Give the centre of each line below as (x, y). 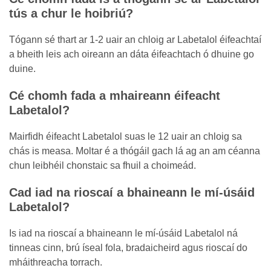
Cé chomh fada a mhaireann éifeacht (115, 96)
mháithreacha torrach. (56, 262)
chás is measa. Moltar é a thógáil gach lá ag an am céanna (135, 151)
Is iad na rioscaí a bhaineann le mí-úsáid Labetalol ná (123, 233)
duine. (22, 69)
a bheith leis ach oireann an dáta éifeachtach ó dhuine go (132, 54)
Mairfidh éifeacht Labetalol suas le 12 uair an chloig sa (126, 136)
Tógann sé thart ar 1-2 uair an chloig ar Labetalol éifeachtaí (135, 40)
